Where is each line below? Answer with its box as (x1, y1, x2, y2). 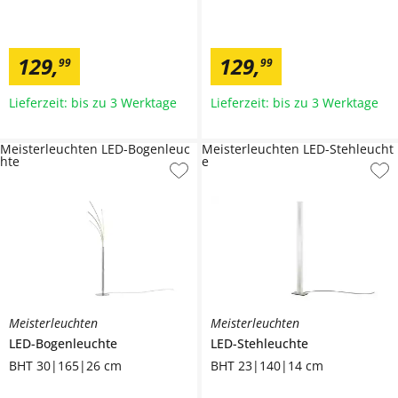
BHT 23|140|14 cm (210, 357, 323, 375)
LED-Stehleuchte (210, 335, 308, 353)
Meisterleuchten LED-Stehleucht (201, 140, 394, 158)
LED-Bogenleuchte (9, 335, 117, 353)
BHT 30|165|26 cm (9, 357, 122, 375)
